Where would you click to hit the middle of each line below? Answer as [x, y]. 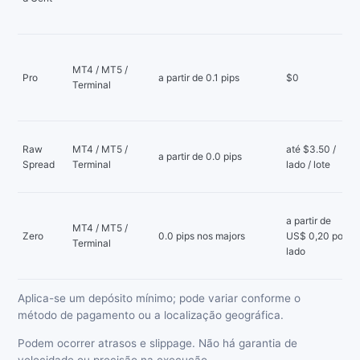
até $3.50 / [311, 149]
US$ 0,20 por [316, 235]
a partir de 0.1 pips [199, 77]
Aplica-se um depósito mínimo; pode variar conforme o [159, 299]
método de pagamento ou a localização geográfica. [151, 315]
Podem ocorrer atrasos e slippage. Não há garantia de [157, 343]
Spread [39, 164]
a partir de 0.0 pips [200, 156]
